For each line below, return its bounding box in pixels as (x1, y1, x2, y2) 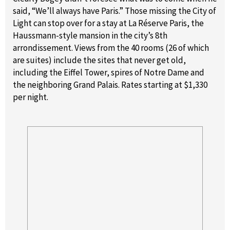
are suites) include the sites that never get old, (13, 54, 186, 66)
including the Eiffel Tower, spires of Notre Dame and (13, 67, 204, 79)
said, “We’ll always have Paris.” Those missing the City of (13, 5, 216, 17)
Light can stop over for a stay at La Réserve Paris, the (13, 17, 204, 29)
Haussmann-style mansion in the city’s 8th (13, 30, 167, 42)
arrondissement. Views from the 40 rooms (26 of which (13, 42, 209, 54)
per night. (13, 91, 48, 103)
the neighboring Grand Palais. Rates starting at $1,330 (13, 79, 207, 91)
